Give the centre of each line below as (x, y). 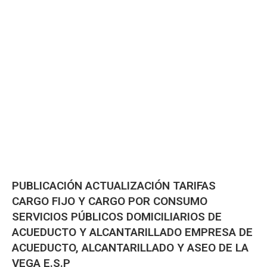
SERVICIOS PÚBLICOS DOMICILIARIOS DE (117, 216)
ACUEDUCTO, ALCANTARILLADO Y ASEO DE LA (130, 247)
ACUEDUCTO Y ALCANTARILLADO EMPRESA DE (132, 232)
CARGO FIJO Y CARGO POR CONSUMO (110, 201)
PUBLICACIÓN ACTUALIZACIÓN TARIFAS (114, 185)
